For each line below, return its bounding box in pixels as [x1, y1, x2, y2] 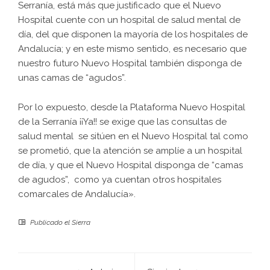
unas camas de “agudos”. [18, 72, 126, 84]
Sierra [72, 218, 90, 227]
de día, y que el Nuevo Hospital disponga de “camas [18, 160, 243, 171]
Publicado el [28, 218, 72, 227]
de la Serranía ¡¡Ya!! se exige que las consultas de [18, 116, 227, 128]
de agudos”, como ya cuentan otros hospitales [18, 174, 221, 186]
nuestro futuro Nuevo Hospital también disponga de [18, 58, 242, 69]
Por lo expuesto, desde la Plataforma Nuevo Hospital [18, 102, 245, 113]
